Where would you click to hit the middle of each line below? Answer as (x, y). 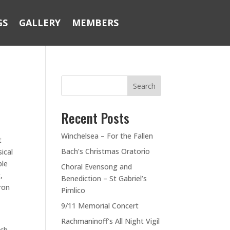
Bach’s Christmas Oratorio (106, 151)
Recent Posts (95, 118)
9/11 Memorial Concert (100, 206)
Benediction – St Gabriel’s (104, 178)
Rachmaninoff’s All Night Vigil (111, 221)
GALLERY (40, 23)
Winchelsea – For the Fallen (107, 136)
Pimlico (73, 190)
